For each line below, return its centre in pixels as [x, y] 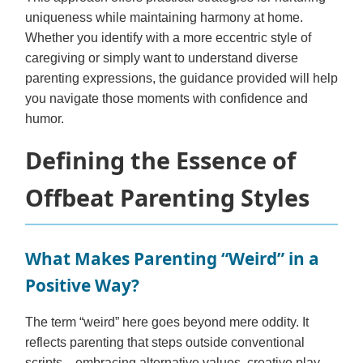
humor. [45, 118]
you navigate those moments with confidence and [167, 98]
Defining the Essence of [160, 160]
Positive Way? [82, 285]
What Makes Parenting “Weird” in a [172, 258]
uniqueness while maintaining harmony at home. [164, 17]
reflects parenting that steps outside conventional [165, 342]
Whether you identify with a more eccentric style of [168, 37]
